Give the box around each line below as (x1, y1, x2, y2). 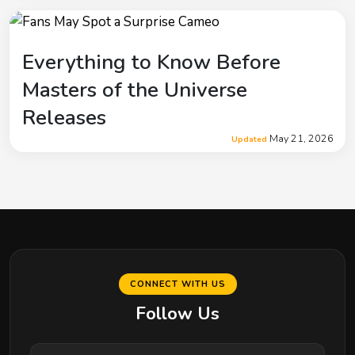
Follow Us (136, 301, 219, 326)
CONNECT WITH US (129, 277, 226, 290)
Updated (231, 133, 267, 145)
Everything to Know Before (22, 48, 281, 76)
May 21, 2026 (267, 131, 334, 145)
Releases (22, 103, 106, 132)
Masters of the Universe (22, 75, 247, 104)
